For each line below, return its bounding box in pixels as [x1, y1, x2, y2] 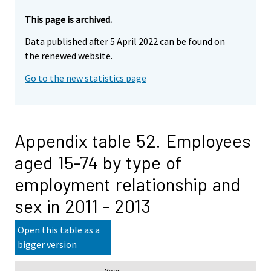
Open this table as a [18, 224, 100, 237]
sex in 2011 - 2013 [15, 195, 151, 217]
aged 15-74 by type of [15, 151, 181, 174]
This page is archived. [25, 13, 112, 25]
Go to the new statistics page [25, 72, 146, 85]
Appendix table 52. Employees [15, 129, 251, 152]
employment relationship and [15, 173, 240, 195]
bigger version [18, 238, 77, 251]
